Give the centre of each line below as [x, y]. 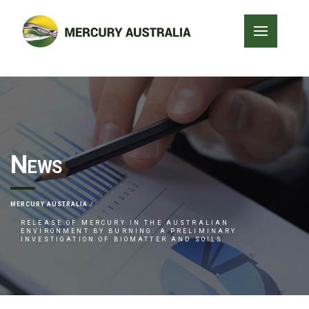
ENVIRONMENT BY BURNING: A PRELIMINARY [129, 231]
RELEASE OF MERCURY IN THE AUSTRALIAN [125, 223]
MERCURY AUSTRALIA [49, 204]
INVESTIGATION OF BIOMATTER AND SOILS [122, 239]
